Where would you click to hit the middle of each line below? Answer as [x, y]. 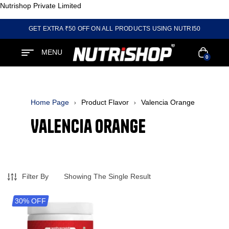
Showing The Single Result [107, 177]
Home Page [50, 102]
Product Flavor [105, 102]
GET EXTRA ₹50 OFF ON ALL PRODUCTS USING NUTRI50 [114, 29]
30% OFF [30, 201]
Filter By [35, 176]
